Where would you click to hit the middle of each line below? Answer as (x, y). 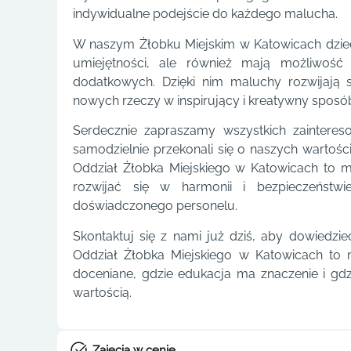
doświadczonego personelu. (155, 206)
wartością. (102, 292)
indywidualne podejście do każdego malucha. (205, 14)
